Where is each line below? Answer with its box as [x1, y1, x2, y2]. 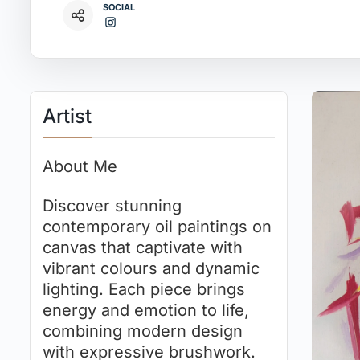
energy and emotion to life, [43, 301, 249, 321]
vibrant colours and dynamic [43, 259, 260, 279]
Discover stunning [43, 196, 182, 216]
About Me [43, 156, 117, 176]
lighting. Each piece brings [43, 280, 245, 300]
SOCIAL [103, 2, 135, 13]
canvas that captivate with [43, 238, 243, 258]
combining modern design [43, 321, 243, 342]
